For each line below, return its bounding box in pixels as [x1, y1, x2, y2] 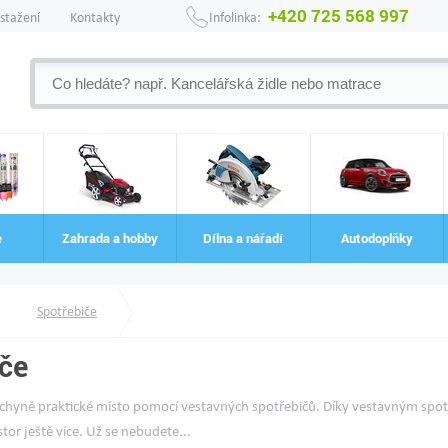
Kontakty [70, 9, 120, 26]
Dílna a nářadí [203, 229, 284, 247]
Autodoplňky [340, 229, 413, 247]
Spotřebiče [37, 303, 97, 320]
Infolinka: [209, 9, 261, 26]
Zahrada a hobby [62, 229, 159, 247]
